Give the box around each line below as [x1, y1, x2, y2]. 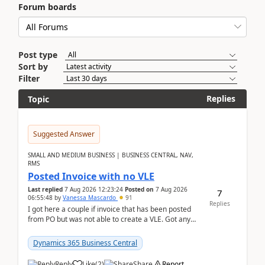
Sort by [18, 61, 48, 72]
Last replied [28, 185, 63, 193]
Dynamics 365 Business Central [33, 238, 137, 248]
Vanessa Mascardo [63, 193, 118, 202]
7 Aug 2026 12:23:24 [64, 185, 123, 193]
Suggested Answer [33, 129, 95, 139]
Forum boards [18, 1, 76, 12]
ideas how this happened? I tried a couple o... [28, 224, 174, 234]
